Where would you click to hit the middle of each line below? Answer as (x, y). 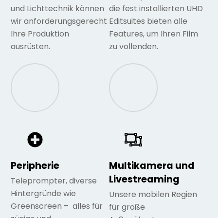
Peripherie (35, 166)
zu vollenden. (134, 47)
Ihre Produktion (40, 34)
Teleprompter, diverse (54, 181)
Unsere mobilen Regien (153, 195)
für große (127, 207)
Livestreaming (144, 180)
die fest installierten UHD (156, 9)
